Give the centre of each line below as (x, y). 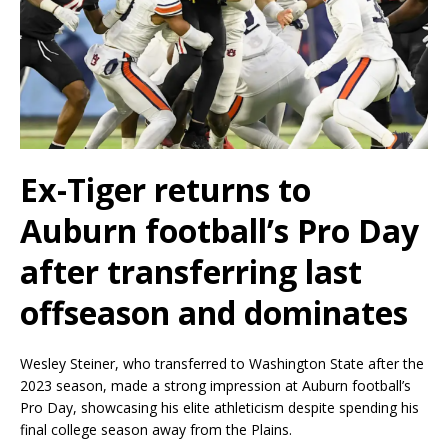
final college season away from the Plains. (156, 430)
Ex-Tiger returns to (165, 190)
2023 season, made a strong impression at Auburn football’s (215, 386)
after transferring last (191, 272)
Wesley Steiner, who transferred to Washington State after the (222, 364)
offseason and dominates (214, 313)
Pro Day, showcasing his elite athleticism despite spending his (219, 408)
